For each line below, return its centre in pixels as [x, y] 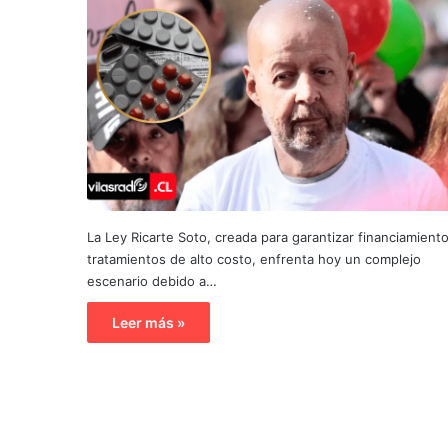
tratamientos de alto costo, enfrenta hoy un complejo [254, 259]
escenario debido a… [152, 281]
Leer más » [148, 323]
